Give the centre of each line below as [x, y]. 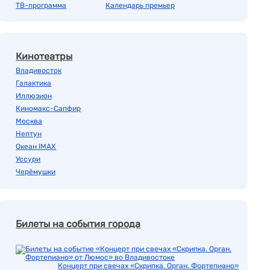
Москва [29, 121]
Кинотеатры [44, 56]
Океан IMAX [36, 146]
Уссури [28, 159]
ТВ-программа [41, 5]
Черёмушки [36, 172]
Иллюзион [34, 96]
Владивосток [39, 71]
